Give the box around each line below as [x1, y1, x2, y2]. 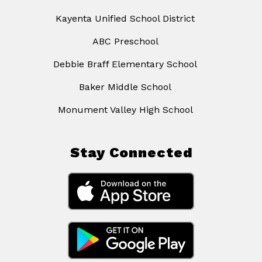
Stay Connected [70, 144, 192, 161]
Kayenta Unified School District [56, 13, 195, 25]
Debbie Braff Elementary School [53, 58, 197, 70]
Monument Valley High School [57, 104, 193, 116]
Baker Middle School [79, 81, 171, 93]
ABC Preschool [92, 36, 158, 47]
